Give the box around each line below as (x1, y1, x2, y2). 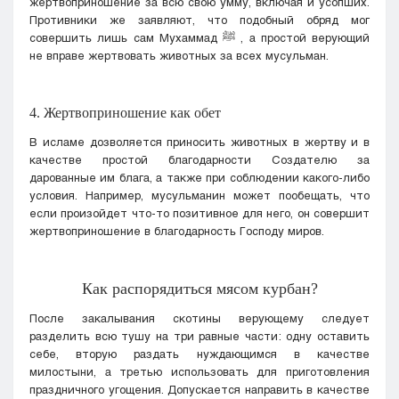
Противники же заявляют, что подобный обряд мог (29, 12, 370, 27)
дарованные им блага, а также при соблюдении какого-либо (29, 169, 370, 184)
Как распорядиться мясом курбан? (81, 279, 318, 297)
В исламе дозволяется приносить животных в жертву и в (29, 134, 370, 149)
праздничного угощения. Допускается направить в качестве (29, 381, 370, 396)
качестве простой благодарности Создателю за (29, 151, 370, 167)
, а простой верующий (235, 29, 370, 45)
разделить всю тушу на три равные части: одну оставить (29, 328, 370, 343)
